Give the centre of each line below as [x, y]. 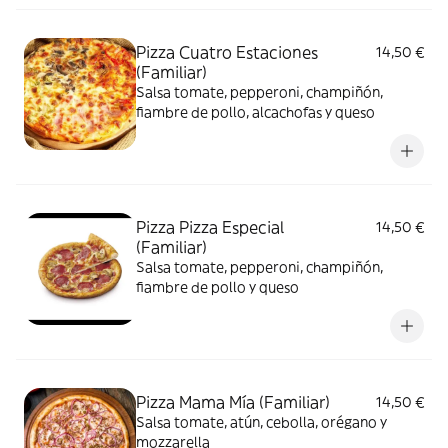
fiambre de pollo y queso [217, 286]
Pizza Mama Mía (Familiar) [233, 401]
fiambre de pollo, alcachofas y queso [255, 111]
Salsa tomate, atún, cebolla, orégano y [263, 421]
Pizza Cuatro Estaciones [227, 51]
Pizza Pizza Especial [210, 226]
